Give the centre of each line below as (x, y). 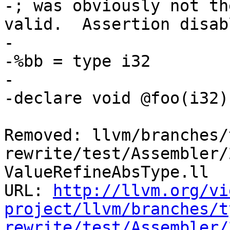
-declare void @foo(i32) (116, 98)
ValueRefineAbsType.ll (107, 172)
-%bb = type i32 (77, 61)
